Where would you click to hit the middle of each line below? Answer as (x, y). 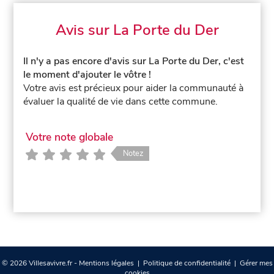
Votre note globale (69, 137)
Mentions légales (106, 263)
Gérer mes (256, 263)
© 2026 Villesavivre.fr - (40, 263)
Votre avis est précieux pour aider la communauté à (134, 88)
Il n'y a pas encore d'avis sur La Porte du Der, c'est (134, 61)
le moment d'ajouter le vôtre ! (87, 74)
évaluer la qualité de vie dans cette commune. (121, 101)
